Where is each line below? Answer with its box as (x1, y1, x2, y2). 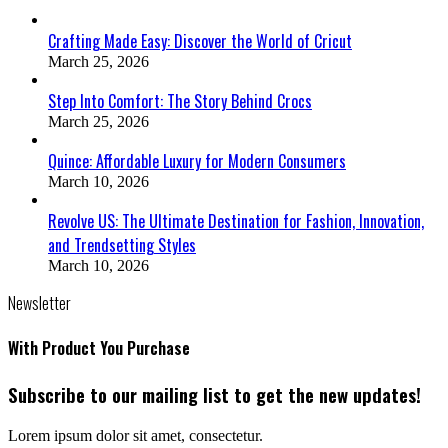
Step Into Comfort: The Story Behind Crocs (48, 88, 312, 113)
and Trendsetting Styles (48, 232, 196, 257)
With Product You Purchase (8, 336, 190, 361)
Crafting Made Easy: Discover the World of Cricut (48, 28, 352, 53)
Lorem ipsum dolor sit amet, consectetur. (8, 427, 263, 445)
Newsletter (8, 290, 71, 315)
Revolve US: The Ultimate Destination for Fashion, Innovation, (48, 208, 424, 233)
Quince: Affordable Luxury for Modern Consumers (48, 148, 346, 173)
